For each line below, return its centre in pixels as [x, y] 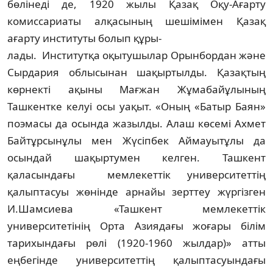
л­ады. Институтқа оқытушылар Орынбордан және [136, 55]
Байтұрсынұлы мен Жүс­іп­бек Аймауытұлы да [136, 140]
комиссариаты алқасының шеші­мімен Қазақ [136, 21]
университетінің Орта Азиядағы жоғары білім [136, 225]
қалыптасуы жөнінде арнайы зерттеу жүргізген [136, 191]
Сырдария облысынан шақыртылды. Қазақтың [136, 72]
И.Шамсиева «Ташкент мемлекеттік [136, 208]
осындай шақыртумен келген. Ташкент [136, 157]
